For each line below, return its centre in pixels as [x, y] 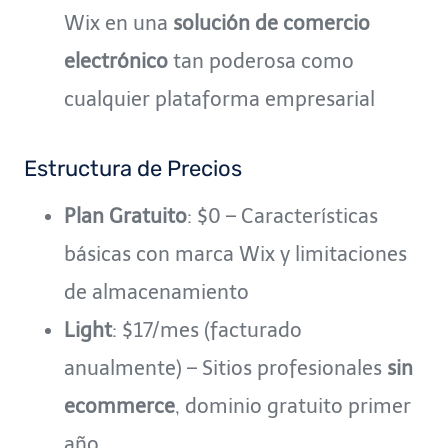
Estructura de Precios [133, 168]
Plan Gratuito [125, 215]
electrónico [116, 60]
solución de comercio [271, 22]
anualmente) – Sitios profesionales [225, 367]
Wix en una [118, 22]
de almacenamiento [156, 291]
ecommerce [119, 405]
